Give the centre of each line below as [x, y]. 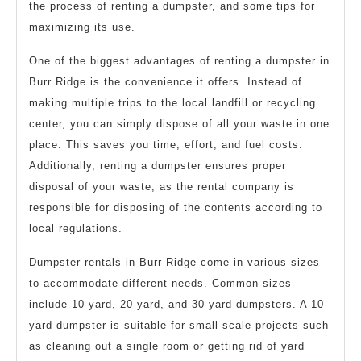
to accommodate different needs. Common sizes [160, 283]
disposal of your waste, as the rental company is [162, 186]
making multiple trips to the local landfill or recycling [172, 102]
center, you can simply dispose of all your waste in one [179, 123]
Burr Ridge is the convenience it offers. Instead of [166, 81]
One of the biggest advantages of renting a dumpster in [179, 60]
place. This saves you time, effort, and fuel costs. [166, 144]
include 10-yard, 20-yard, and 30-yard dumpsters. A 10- [178, 304]
